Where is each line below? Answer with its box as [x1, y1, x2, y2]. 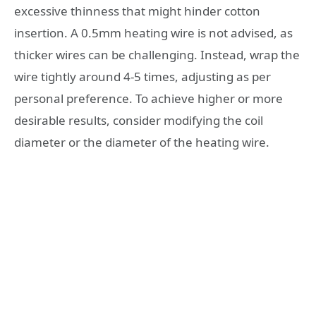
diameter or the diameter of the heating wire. [14, 133, 269, 150]
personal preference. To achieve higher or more [14, 90, 283, 107]
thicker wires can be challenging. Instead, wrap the [14, 46, 300, 63]
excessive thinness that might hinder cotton [14, 2, 260, 19]
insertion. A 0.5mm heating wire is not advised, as [14, 24, 293, 41]
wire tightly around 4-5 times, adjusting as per [14, 68, 271, 85]
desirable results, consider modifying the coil [14, 111, 263, 128]
